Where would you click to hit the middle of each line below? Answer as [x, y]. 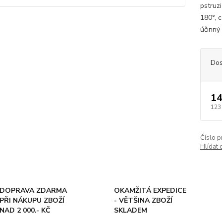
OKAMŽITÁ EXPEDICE [150, 191]
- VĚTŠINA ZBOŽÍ [143, 200]
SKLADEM [130, 210]
